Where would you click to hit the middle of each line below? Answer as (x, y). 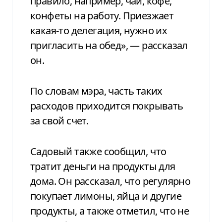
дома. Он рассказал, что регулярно (111, 181)
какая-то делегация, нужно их (99, 30)
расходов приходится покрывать (107, 106)
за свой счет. (59, 120)
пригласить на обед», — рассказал (109, 45)
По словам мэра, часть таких (96, 91)
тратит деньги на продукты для (103, 166)
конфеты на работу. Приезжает (102, 15)
